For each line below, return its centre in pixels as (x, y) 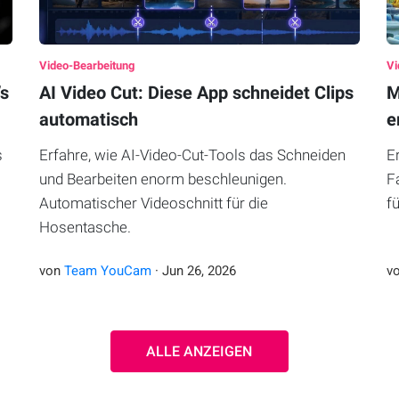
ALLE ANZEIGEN (199, 352)
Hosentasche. (85, 228)
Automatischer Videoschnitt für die (153, 204)
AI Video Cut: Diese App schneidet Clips (196, 93)
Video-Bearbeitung (86, 66)
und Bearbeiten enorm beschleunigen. (163, 179)
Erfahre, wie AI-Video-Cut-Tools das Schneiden (192, 155)
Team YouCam (107, 271)
